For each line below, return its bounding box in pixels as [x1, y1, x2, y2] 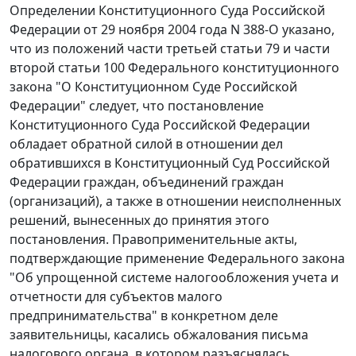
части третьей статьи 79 [127, 40, 280, 58]
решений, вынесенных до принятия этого [10, 211, 269, 230]
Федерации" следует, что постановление [10, 97, 264, 115]
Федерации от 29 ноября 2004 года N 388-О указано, [10, 21, 335, 39]
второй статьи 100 [10, 59, 125, 77]
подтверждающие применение [10, 250, 207, 268]
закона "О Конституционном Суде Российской [10, 78, 297, 96]
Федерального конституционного [125, 59, 339, 77]
